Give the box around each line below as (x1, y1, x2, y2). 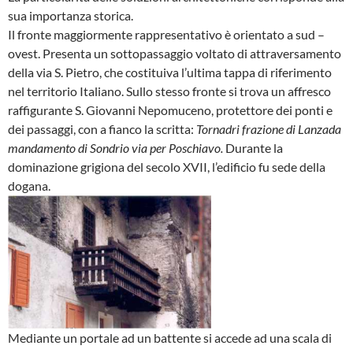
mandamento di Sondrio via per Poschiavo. (8, 140, 223, 156)
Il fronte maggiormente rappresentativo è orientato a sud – (8, 27, 325, 43)
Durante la (223, 140, 283, 156)
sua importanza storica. (8, 8, 133, 24)
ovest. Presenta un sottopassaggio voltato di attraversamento (8, 46, 341, 61)
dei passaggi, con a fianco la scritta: (8, 121, 196, 137)
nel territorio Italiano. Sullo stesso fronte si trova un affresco (8, 84, 331, 99)
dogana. (8, 178, 50, 194)
